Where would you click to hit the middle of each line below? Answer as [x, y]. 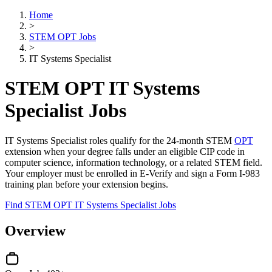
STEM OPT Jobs [63, 37]
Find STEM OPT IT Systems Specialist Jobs [90, 205]
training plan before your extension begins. [87, 184]
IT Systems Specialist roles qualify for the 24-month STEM [120, 140]
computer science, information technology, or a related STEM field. [134, 162]
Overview [35, 230]
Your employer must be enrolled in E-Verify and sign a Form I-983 [132, 173]
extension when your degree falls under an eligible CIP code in [125, 151]
